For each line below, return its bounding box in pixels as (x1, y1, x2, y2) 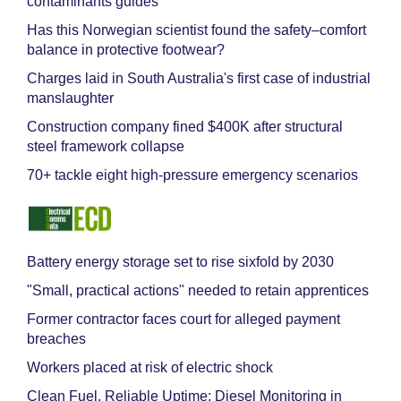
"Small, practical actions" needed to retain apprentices (27, 283, 369, 298)
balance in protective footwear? (27, 42, 225, 57)
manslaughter (27, 90, 114, 106)
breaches (27, 331, 86, 346)
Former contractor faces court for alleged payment (27, 311, 340, 327)
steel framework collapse (27, 139, 184, 154)
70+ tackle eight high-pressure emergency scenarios (27, 167, 358, 183)
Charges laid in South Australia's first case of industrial (27, 71, 371, 86)
